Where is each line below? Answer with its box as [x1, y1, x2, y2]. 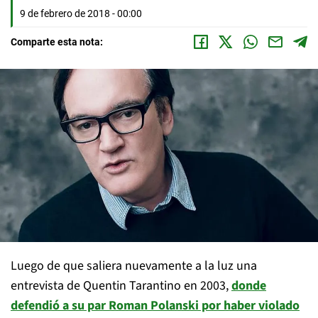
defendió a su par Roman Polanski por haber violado [11, 297, 300, 315]
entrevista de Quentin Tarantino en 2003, [11, 277, 231, 295]
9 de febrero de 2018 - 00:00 [20, 8, 142, 19]
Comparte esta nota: [11, 36, 103, 48]
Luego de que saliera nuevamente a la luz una [11, 257, 257, 275]
